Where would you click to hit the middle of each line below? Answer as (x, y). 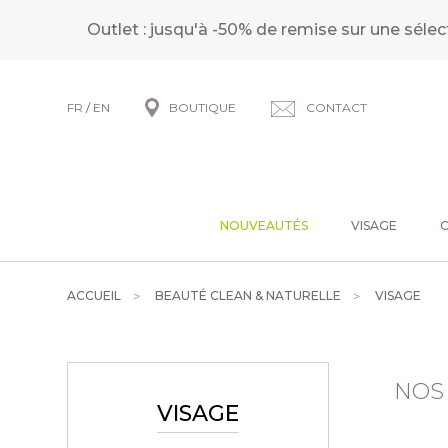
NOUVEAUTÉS (264, 225)
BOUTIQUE (203, 107)
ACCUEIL (94, 295)
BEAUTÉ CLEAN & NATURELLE (248, 295)
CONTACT (337, 107)
